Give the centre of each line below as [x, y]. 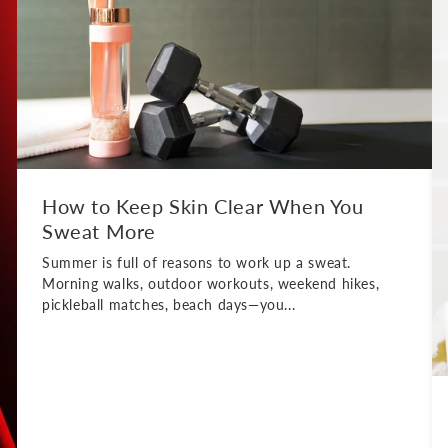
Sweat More [99, 230]
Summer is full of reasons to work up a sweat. [197, 262]
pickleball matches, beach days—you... [169, 304]
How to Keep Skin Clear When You [203, 205]
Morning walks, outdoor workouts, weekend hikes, [211, 283]
